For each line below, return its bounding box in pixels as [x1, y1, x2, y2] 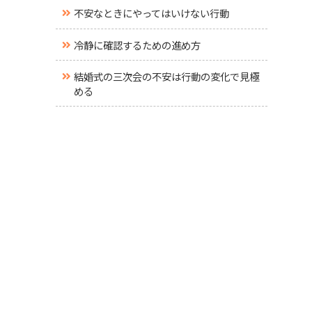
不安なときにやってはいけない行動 [73, 6, 229, 21]
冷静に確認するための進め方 [73, 37, 201, 52]
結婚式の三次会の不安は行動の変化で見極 [73, 68, 259, 84]
